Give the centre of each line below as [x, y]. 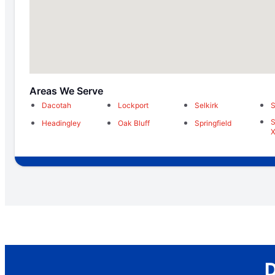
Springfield [213, 123]
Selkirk [206, 106]
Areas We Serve [66, 91]
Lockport [134, 106]
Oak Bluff [134, 123]
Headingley [61, 123]
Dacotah [56, 106]
